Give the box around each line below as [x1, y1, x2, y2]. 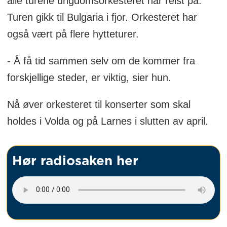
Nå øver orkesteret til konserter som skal [7, 99, 191, 110]
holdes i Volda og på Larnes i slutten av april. [7, 116, 208, 127]
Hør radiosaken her [12, 155, 139, 168]
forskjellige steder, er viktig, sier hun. [7, 72, 171, 84]
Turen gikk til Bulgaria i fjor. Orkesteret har [7, 12, 197, 23]
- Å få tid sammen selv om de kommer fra [7, 55, 195, 67]
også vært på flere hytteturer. [7, 28, 139, 40]
